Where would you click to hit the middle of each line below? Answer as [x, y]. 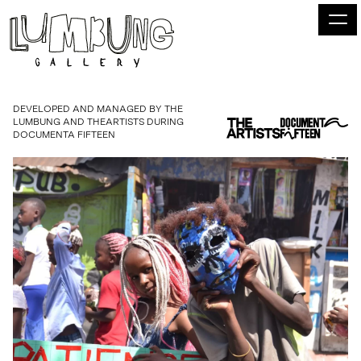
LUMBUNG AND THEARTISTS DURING [98, 122]
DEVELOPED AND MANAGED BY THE [98, 109]
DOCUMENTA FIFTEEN [64, 135]
